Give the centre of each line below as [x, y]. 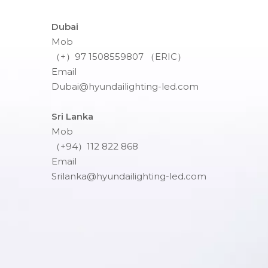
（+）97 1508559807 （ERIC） [119, 57]
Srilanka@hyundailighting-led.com [129, 176]
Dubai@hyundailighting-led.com [125, 86]
